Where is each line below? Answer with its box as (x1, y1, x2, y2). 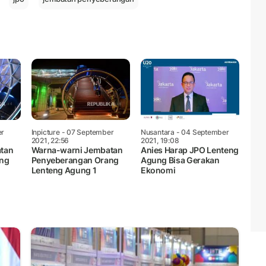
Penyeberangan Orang (31, 154, 119, 165)
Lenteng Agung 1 (31, 164, 97, 175)
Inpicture (31, 127, 60, 137)
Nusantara (140, 127, 175, 137)
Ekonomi (140, 164, 176, 175)
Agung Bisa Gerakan (140, 154, 220, 165)
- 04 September (175, 127, 229, 137)
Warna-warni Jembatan (31, 144, 123, 155)
